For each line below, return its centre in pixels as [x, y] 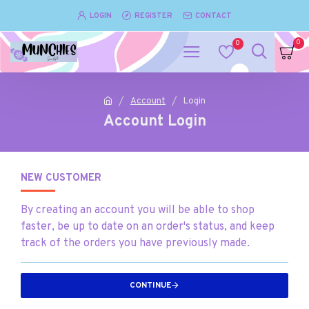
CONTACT [213, 16]
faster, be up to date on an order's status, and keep [148, 227]
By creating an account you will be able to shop [138, 210]
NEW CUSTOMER [61, 178]
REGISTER [153, 16]
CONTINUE [150, 286]
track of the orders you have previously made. [135, 243]
